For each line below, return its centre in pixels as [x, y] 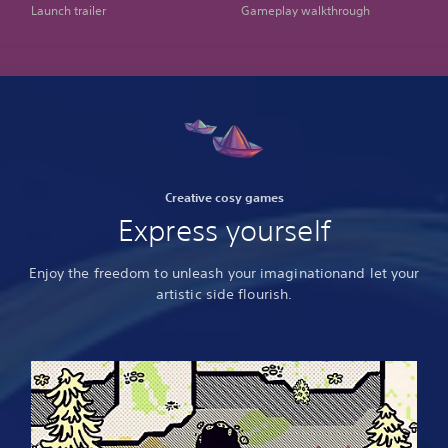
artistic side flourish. [224, 294]
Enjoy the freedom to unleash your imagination [184, 273]
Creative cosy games [224, 197]
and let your [380, 273]
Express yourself [224, 231]
